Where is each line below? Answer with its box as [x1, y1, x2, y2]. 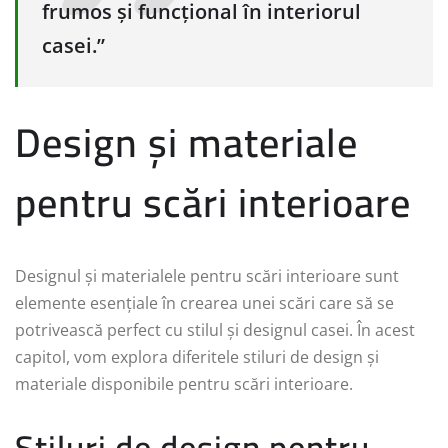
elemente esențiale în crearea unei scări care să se [15, 292, 394, 315]
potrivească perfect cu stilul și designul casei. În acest [15, 319, 415, 342]
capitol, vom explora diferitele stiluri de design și [15, 346, 379, 369]
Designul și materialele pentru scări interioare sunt [15, 265, 399, 288]
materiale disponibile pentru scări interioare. [15, 373, 353, 396]
